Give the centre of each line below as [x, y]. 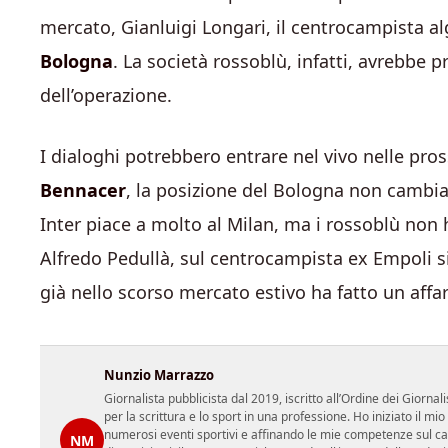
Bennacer [83, 190]
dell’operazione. [106, 95]
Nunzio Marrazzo [159, 375]
